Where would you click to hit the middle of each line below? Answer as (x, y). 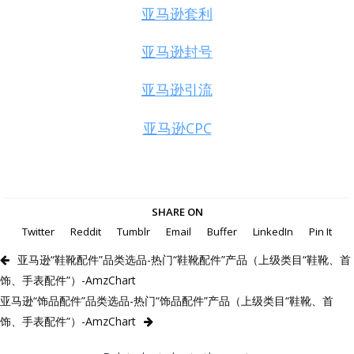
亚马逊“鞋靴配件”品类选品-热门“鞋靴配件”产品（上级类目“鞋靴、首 (184, 259)
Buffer (222, 231)
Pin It (320, 231)
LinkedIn (273, 231)
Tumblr (134, 231)
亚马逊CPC (177, 128)
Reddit (86, 231)
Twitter (38, 231)
